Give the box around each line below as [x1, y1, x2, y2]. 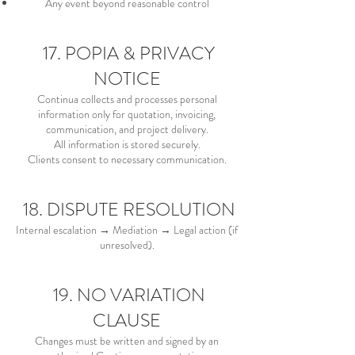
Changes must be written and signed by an [35, 333, 219, 349]
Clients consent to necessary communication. [27, 151, 227, 167]
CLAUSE [93, 307, 161, 334]
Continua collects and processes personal [36, 91, 217, 107]
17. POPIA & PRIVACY [39, 40, 215, 67]
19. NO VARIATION [48, 282, 205, 308]
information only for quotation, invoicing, [38, 106, 216, 122]
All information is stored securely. [53, 136, 200, 152]
